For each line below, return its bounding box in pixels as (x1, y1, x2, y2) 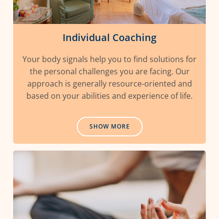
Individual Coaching (63, 31, 156, 44)
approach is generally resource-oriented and (27, 78, 192, 89)
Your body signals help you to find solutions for (22, 54, 197, 65)
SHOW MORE (89, 122, 130, 131)
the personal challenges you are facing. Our (29, 66, 190, 77)
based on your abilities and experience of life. (26, 90, 193, 102)
